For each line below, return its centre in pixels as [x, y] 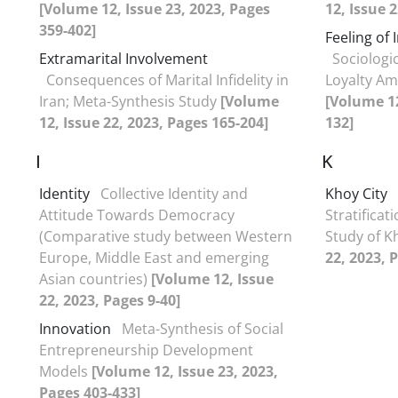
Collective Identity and [174, 193]
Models [65, 371]
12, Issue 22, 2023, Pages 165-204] [154, 122]
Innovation [75, 328]
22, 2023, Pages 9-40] [110, 300]
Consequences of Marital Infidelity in [167, 80]
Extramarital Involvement [123, 58]
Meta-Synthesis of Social [203, 328]
